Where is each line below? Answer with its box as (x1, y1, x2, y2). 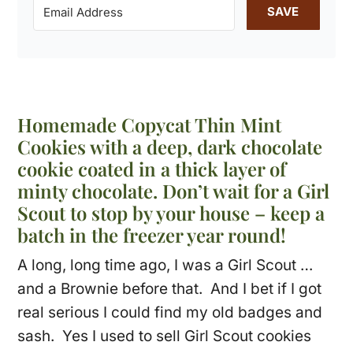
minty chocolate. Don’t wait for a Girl (17, 177, 330, 203)
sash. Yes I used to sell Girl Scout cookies (17, 326, 312, 345)
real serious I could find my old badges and (17, 303, 323, 321)
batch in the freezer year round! (17, 221, 287, 247)
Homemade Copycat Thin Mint (17, 111, 282, 137)
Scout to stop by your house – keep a (17, 199, 325, 225)
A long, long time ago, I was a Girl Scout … (17, 255, 314, 274)
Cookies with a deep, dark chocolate (17, 133, 323, 159)
